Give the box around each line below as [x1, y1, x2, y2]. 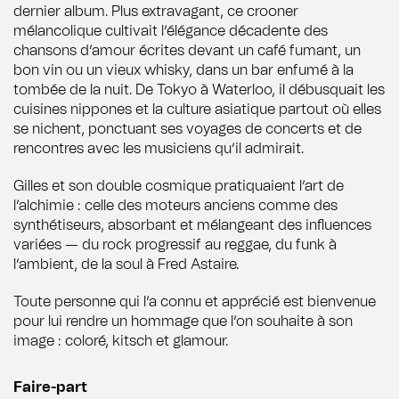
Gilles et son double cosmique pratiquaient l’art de [13, 178, 344, 193]
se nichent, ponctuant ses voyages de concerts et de [13, 121, 362, 136]
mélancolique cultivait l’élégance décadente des [13, 23, 328, 38]
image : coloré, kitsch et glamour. [13, 333, 228, 348]
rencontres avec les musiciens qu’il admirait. [13, 141, 304, 156]
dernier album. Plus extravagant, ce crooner [13, 4, 298, 19]
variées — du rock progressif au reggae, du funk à [13, 237, 337, 252]
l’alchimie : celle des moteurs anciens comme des [13, 198, 338, 213]
